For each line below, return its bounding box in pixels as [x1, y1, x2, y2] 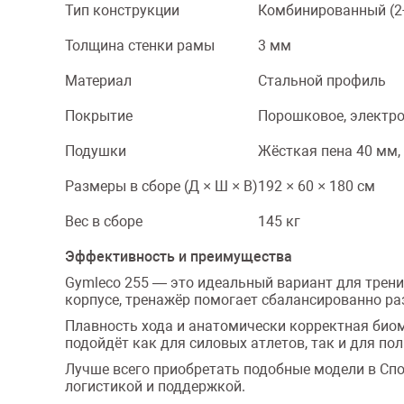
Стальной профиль [258, 72, 386, 89]
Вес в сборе [65, 213, 142, 230]
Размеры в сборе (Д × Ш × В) [65, 178, 258, 195]
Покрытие [65, 107, 133, 124]
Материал [65, 72, 132, 89]
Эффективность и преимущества [65, 248, 292, 265]
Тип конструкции [65, 2, 179, 19]
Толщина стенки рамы [65, 37, 215, 54]
